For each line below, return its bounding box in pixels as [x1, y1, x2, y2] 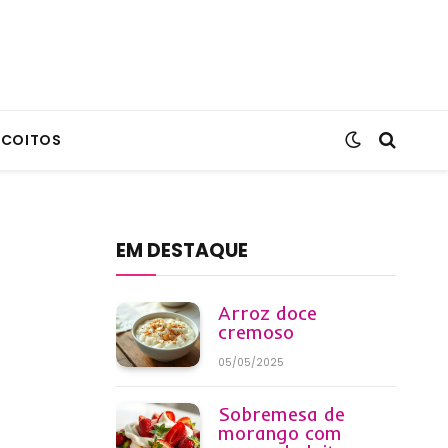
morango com [218, 421, 342, 445]
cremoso [218, 320, 294, 344]
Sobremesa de [218, 402, 345, 426]
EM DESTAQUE [116, 237, 248, 264]
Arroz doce [218, 301, 317, 325]
